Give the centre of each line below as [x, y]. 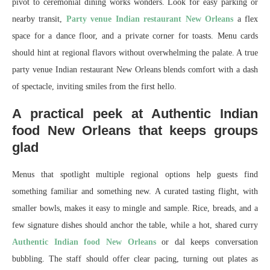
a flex [246, 19]
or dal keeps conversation [207, 242]
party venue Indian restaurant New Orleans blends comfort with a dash [135, 70]
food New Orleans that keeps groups [135, 131]
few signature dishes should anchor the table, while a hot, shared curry [135, 225]
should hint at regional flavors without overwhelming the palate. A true [135, 53]
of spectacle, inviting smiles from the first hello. [94, 87]
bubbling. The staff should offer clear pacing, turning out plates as [135, 259]
